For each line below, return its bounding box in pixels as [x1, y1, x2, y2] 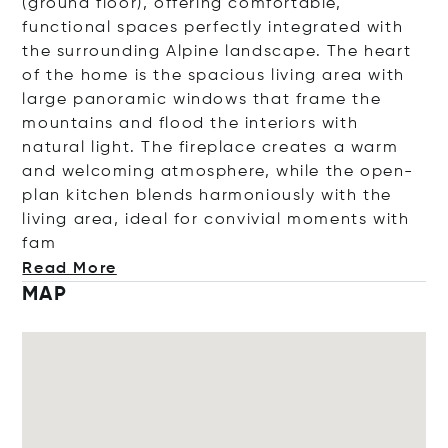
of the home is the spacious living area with [22, 68, 405, 84]
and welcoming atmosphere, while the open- [22, 164, 415, 180]
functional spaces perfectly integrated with [22, 20, 404, 36]
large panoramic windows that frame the [22, 92, 382, 108]
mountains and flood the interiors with [22, 116, 359, 132]
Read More [22, 261, 117, 277]
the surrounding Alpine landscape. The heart [22, 44, 412, 60]
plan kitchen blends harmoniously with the [22, 188, 393, 204]
